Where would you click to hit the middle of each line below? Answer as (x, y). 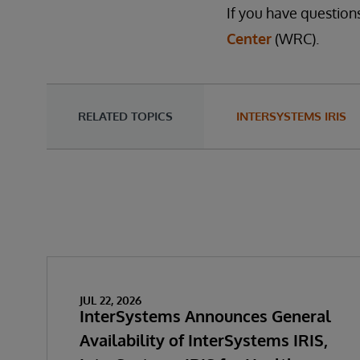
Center (249, 39)
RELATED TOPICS (125, 116)
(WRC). (295, 39)
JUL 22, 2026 (110, 300)
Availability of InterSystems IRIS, (204, 340)
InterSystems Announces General (205, 316)
